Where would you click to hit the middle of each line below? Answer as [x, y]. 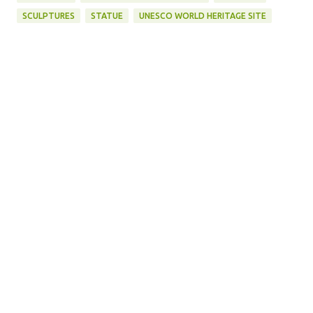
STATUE [107, 15]
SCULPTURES [49, 15]
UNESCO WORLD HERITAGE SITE [203, 15]
